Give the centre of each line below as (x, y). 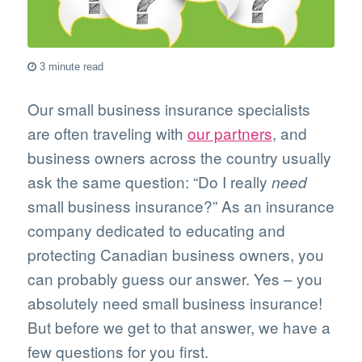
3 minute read (73, 67)
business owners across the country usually (179, 158)
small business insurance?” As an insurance (181, 206)
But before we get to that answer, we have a (179, 327)
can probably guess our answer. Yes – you (175, 279)
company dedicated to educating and (156, 230)
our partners (229, 133)
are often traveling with (107, 133)
